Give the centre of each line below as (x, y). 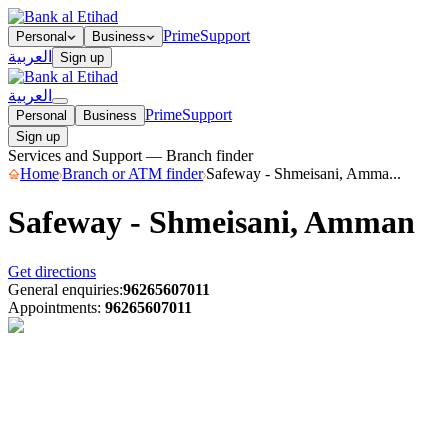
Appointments (52, 307)
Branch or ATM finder (132, 173)
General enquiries (63, 289)
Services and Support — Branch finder (130, 155)
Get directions (52, 271)
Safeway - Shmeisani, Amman (211, 222)
